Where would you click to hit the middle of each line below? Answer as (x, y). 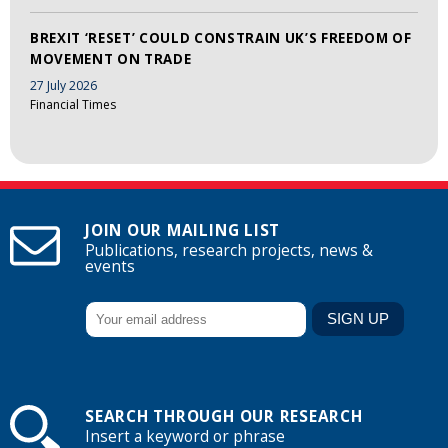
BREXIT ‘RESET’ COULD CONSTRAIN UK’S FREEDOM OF (221, 37)
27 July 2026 (63, 86)
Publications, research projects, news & (229, 250)
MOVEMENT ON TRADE (111, 58)
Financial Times (73, 105)
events (110, 266)
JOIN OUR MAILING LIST (183, 230)
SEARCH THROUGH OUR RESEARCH (224, 417)
